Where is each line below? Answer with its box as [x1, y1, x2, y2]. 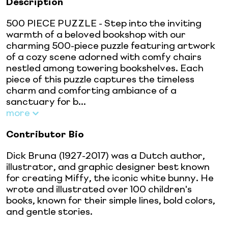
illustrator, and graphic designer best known [6, 162, 210, 172]
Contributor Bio [6, 130, 84, 139]
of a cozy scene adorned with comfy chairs [6, 52, 202, 62]
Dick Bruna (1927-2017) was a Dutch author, [6, 151, 205, 161]
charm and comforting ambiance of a [6, 86, 177, 96]
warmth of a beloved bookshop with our [6, 30, 186, 40]
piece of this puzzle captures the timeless [6, 75, 194, 84]
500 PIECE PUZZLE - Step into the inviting [6, 19, 202, 28]
